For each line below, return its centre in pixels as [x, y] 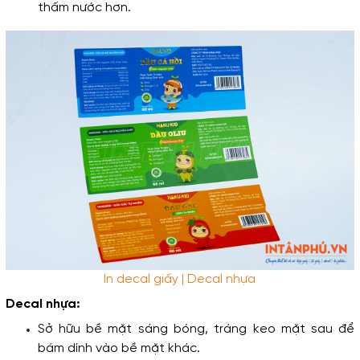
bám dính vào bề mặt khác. [120, 349]
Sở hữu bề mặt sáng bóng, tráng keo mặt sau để [196, 329]
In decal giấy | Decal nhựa [180, 280]
